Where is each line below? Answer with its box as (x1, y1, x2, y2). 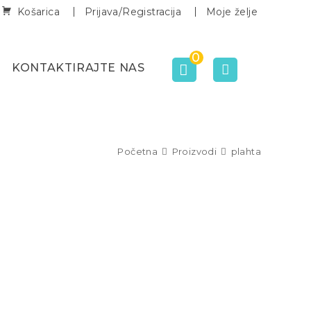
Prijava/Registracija (85, 6, 181, 18)
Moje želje (206, 6, 258, 18)
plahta (230, 145, 261, 157)
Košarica (17, 6, 60, 18)
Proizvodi (171, 145, 217, 157)
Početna (117, 145, 158, 157)
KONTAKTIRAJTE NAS (12, 61, 145, 75)
